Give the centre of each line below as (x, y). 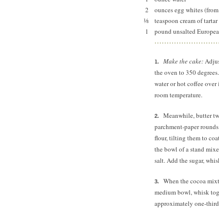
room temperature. (178, 95)
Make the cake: (183, 61)
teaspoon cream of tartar (186, 21)
